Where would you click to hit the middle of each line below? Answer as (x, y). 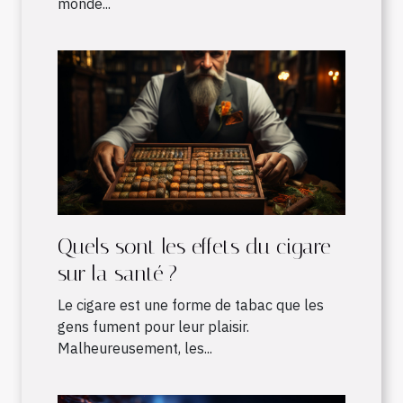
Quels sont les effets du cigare (194, 247)
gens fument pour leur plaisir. (153, 327)
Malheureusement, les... (135, 349)
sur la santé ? (117, 274)
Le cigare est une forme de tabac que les (191, 305)
